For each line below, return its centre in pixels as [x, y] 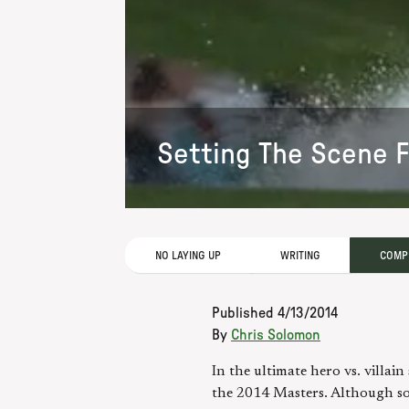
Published [245, 314]
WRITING [300, 255]
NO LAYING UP [188, 255]
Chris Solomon [276, 336]
